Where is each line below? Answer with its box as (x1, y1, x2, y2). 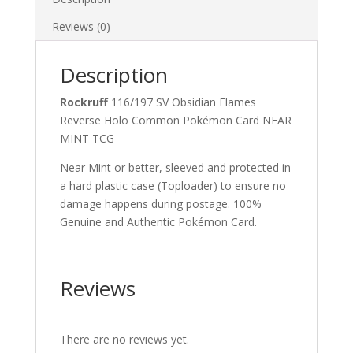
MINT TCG (59, 131, 114, 146)
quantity (34, 6, 76, 21)
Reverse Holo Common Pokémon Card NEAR (59, 113, 292, 128)
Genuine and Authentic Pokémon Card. (59, 214, 257, 229)
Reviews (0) (51, 19, 110, 34)
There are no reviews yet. (59, 332, 189, 347)
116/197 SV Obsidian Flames (110, 95, 256, 110)
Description (59, 61, 168, 89)
